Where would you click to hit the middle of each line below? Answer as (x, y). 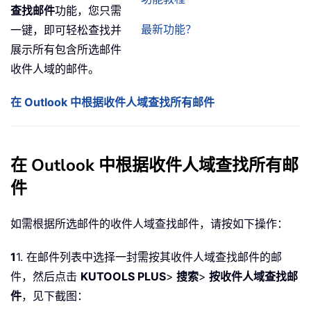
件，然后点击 (45, 277)
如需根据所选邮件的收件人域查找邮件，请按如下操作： (149, 224)
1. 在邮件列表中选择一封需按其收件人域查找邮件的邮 (149, 257)
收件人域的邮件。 (55, 69)
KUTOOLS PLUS (123, 277)
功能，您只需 (88, 11)
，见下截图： (55, 296)
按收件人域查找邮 (252, 277)
